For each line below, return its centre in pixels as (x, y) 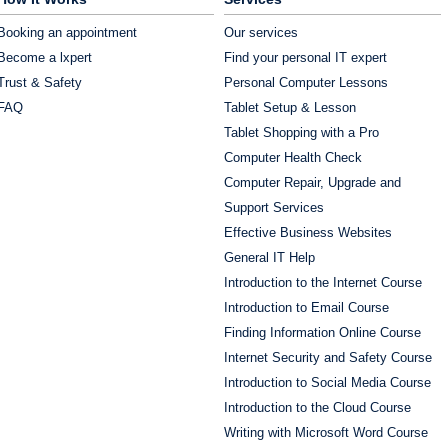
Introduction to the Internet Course (323, 283)
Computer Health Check (293, 158)
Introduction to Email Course (306, 308)
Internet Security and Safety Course (328, 358)
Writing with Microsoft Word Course (326, 433)
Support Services (274, 208)
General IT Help (269, 258)
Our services (261, 33)
